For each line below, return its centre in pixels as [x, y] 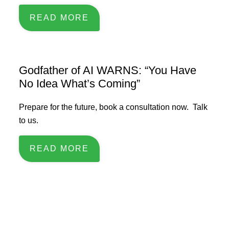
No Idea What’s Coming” [80, 84]
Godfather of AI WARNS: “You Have [108, 70]
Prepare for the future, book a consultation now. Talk [113, 107]
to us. [30, 120]
